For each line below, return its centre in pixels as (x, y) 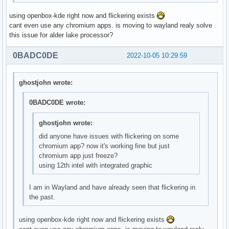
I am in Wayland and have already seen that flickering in (112, 188)
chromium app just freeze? (78, 155)
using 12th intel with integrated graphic (95, 165)
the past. (42, 197)
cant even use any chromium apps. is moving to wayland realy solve (111, 26)
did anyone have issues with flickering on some (109, 136)
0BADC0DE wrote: (57, 103)
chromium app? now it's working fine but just (104, 146)
